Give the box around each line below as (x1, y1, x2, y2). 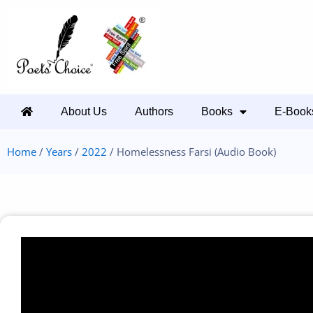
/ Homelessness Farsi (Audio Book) (107, 145, 276, 159)
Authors (135, 105, 173, 117)
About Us (61, 105, 107, 117)
